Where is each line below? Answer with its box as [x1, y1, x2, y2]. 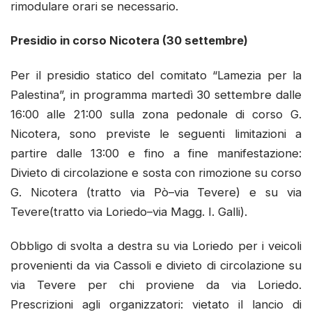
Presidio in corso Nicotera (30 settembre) [10, 33, 248, 48]
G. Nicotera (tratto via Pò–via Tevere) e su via [10, 185, 302, 199]
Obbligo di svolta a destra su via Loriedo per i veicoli [10, 239, 302, 253]
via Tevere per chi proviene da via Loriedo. [10, 278, 302, 292]
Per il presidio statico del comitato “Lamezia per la [10, 68, 302, 82]
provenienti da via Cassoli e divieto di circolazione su [10, 258, 302, 273]
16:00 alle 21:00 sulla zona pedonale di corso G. [10, 107, 302, 121]
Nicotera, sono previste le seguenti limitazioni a [10, 126, 302, 141]
